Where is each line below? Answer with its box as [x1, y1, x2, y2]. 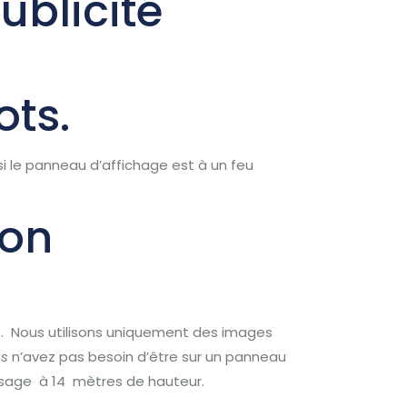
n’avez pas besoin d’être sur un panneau [8, 347, 287, 366]
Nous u [4, 323, 57, 342]
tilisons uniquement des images [56, 323, 273, 342]
